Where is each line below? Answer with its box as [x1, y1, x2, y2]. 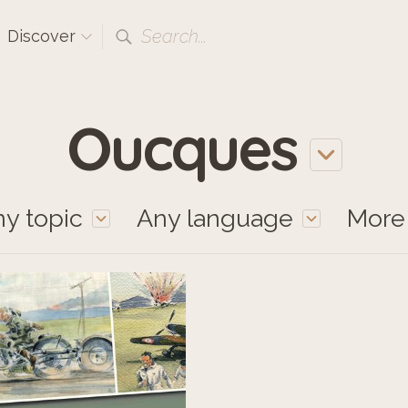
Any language [137, 204, 293, 232]
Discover [7, 26, 80, 46]
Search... [141, 25, 207, 47]
